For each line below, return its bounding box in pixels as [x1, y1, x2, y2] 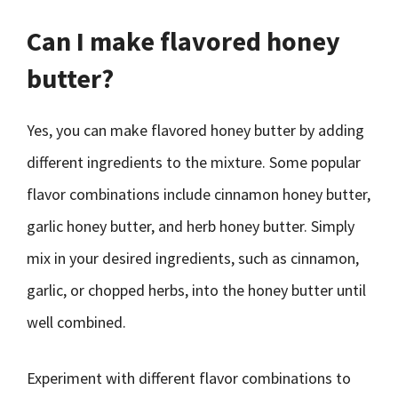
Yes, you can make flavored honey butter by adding [27, 120, 364, 140]
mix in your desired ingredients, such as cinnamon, [27, 248, 359, 268]
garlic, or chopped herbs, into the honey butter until [27, 280, 366, 300]
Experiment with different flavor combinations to [27, 368, 351, 388]
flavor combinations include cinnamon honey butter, [27, 184, 370, 204]
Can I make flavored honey [27, 24, 340, 58]
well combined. [27, 312, 126, 332]
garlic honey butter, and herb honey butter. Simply [27, 216, 354, 236]
